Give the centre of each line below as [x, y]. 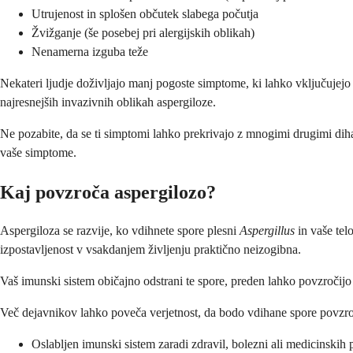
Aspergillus [267, 231]
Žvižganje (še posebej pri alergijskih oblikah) [143, 32]
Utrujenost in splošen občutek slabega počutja [145, 13]
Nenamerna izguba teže [90, 51]
